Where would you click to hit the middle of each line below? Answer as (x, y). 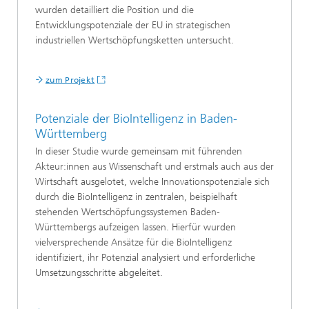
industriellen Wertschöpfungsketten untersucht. (134, 40)
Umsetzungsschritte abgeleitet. (99, 273)
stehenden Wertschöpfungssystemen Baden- (128, 212)
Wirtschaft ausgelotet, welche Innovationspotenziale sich (152, 182)
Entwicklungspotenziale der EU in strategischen (133, 25)
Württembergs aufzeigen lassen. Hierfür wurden (136, 227)
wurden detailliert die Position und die (114, 10)
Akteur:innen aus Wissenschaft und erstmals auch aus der (154, 167)
